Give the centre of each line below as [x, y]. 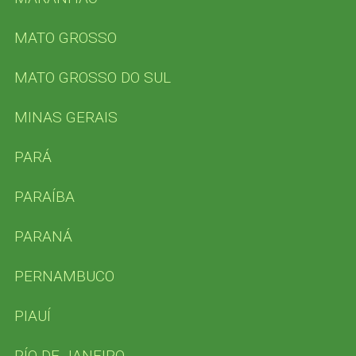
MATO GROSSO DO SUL [92, 77]
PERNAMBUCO [64, 276]
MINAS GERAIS [66, 117]
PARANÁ [43, 236]
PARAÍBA [44, 196]
